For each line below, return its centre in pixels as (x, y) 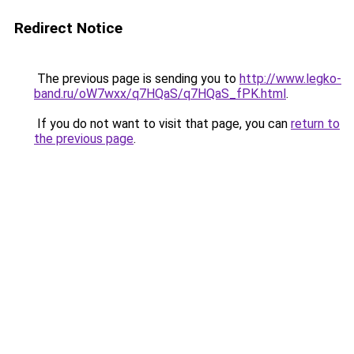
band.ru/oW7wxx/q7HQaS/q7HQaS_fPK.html (160, 94)
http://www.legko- (290, 79)
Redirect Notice (68, 28)
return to (315, 124)
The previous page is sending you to (137, 79)
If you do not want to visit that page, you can (162, 124)
